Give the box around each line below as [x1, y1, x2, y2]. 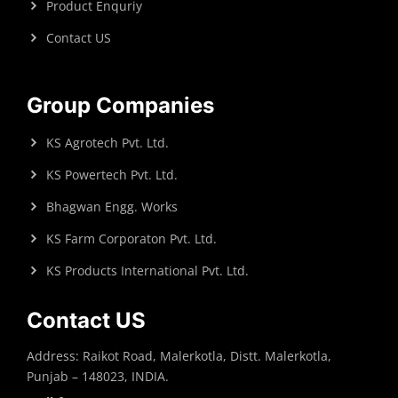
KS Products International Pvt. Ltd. [46, 262, 249, 280]
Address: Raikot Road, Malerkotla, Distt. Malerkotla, [27, 347, 331, 365]
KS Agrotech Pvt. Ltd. [46, 134, 169, 152]
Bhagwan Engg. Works [46, 198, 178, 216]
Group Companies [27, 92, 214, 119]
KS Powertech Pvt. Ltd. [46, 166, 178, 184]
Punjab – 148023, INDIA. [27, 368, 169, 386]
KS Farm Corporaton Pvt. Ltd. [46, 230, 217, 248]
